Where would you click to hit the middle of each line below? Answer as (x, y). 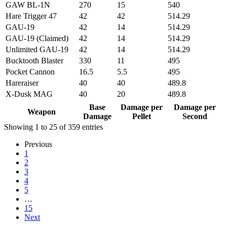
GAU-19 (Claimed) (37, 38)
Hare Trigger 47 (31, 16)
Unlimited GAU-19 (37, 49)
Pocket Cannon (30, 71)
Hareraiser (22, 83)
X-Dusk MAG (29, 94)
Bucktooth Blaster (34, 60)
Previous (38, 144)
